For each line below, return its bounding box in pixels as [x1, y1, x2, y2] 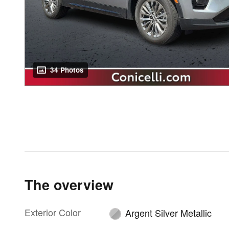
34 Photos [50, 65, 84, 75]
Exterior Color [25, 205, 81, 219]
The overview [25, 175, 113, 195]
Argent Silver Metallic [125, 205, 212, 219]
